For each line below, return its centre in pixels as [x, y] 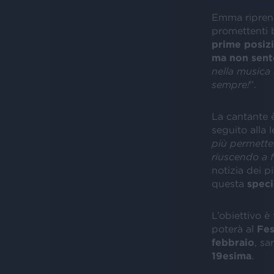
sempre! [230, 84]
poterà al [234, 228]
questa [229, 183]
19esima [231, 255]
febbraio [233, 242]
